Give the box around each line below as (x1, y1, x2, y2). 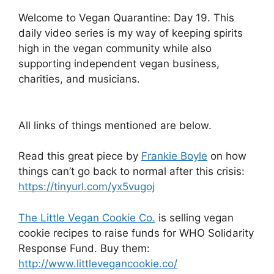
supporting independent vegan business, (18, 57, 220, 70)
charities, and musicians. (18, 73, 140, 85)
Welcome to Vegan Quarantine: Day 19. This (18, 12, 234, 24)
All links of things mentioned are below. (18, 119, 212, 131)
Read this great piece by (18, 150, 141, 162)
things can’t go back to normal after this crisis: (18, 165, 245, 177)
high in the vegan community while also (18, 42, 212, 54)
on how (207, 150, 246, 162)
